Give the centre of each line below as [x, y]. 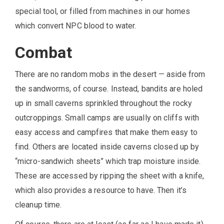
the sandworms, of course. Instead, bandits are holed [109, 88]
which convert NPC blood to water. [76, 25]
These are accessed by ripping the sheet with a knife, [110, 175]
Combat [43, 52]
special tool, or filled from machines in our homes [103, 11]
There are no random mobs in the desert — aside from [110, 74]
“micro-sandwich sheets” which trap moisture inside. [108, 161]
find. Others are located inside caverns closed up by [107, 146]
